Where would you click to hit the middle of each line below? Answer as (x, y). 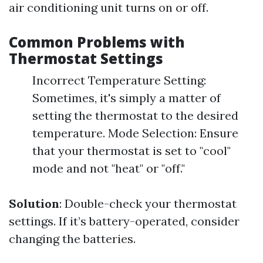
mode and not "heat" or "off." (109, 168)
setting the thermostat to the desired (135, 115)
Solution (34, 203)
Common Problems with (97, 42)
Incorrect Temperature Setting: (119, 80)
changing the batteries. (72, 239)
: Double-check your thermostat (148, 203)
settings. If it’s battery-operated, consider (124, 221)
